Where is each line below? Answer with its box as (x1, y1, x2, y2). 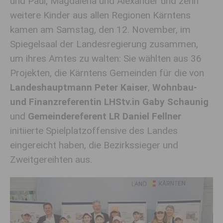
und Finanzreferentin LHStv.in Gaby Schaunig (10, 96, 209, 108)
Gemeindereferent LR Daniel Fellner (28, 111, 181, 122)
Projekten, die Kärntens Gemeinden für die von (10, 67, 204, 79)
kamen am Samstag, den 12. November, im (10, 24, 191, 35)
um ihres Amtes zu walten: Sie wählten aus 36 (10, 53, 202, 64)
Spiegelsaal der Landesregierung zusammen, (10, 38, 198, 50)
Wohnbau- (152, 82, 197, 93)
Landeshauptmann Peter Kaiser (10, 82, 148, 93)
